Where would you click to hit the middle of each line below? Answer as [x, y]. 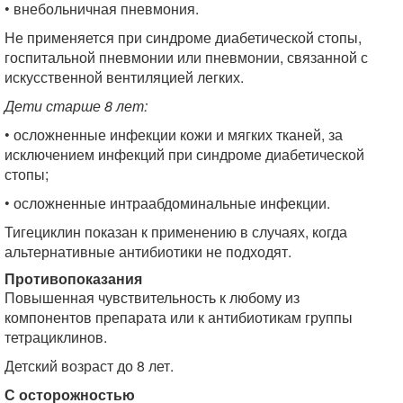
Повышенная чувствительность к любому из [152, 297]
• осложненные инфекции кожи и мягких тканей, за [174, 134]
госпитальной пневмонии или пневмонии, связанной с [186, 57]
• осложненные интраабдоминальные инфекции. [167, 203]
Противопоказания [73, 278]
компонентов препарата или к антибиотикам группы [179, 317]
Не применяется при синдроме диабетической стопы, [183, 37]
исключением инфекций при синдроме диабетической [184, 154]
